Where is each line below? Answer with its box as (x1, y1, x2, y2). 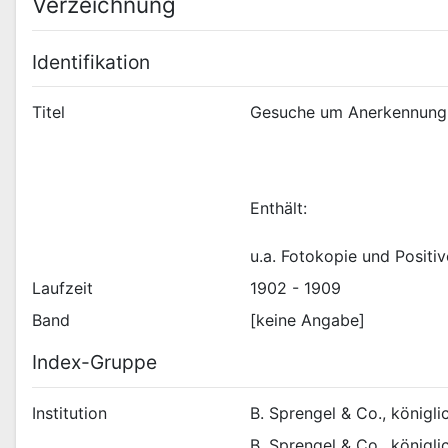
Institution (32, 402, 107, 423)
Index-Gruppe (32, 350, 157, 375)
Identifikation (32, 49, 150, 74)
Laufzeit (32, 278, 93, 299)
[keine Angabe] (250, 310, 366, 331)
